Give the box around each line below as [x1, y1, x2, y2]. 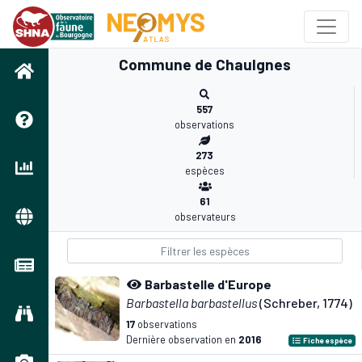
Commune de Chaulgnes [119, 55, 291, 74]
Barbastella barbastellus [126, 295, 257, 310]
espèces [184, 164, 225, 177]
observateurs [174, 210, 236, 223]
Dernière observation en [126, 333, 238, 346]
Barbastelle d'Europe [145, 276, 271, 292]
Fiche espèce [301, 335, 353, 345]
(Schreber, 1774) [257, 295, 352, 310]
